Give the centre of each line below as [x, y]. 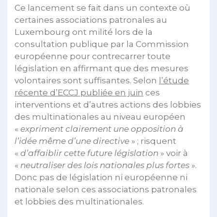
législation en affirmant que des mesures [101, 68]
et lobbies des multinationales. [79, 201]
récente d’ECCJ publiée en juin [79, 93]
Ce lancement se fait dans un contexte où [102, 8]
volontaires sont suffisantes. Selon [87, 80]
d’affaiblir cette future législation [89, 153]
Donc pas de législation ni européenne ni [101, 177]
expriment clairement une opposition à [102, 129]
